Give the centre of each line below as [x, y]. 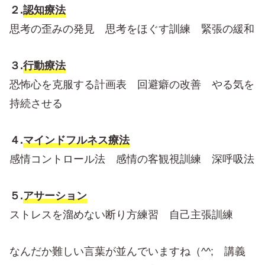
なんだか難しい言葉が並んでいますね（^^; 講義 [127, 251]
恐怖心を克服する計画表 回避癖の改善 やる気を [132, 84]
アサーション [55, 195]
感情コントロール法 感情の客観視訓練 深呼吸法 [132, 159]
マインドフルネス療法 [76, 140]
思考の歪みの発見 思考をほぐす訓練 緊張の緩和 [132, 29]
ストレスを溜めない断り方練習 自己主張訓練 [121, 214]
